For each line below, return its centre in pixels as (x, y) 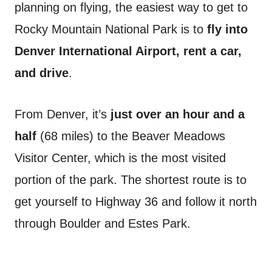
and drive (42, 73)
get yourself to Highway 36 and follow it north (136, 202)
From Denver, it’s (63, 114)
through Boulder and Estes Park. (104, 223)
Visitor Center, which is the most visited (120, 158)
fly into (227, 29)
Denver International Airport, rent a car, (128, 51)
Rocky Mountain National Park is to (111, 29)
